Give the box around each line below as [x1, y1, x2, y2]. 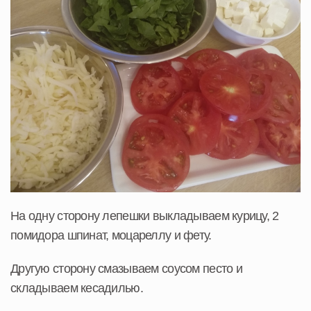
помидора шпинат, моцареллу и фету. [10, 228, 212, 242]
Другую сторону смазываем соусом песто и [10, 261, 242, 276]
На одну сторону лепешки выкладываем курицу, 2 [10, 208, 279, 223]
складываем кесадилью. [10, 280, 143, 295]
